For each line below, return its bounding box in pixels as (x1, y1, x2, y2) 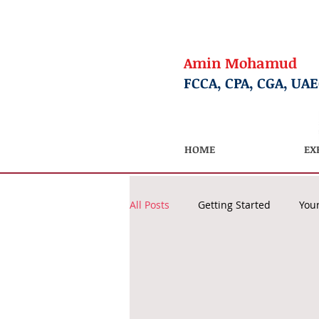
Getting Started (198, 197, 271, 211)
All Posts (130, 197, 169, 211)
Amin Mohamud (183, 53, 297, 73)
